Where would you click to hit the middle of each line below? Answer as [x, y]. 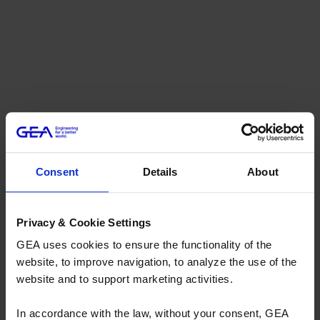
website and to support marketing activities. [125, 279]
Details [160, 171]
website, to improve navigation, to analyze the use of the [157, 262]
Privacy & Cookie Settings [84, 222]
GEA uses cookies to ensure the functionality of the [144, 245]
